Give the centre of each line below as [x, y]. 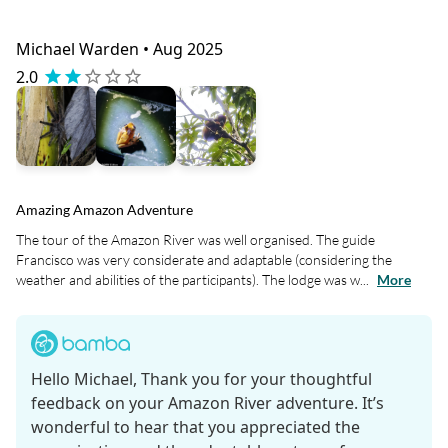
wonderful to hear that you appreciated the [195, 426]
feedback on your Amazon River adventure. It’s [207, 402]
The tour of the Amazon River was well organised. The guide [195, 239]
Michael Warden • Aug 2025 [119, 48]
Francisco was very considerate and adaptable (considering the [204, 259]
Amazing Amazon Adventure [104, 209]
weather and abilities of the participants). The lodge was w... [194, 279]
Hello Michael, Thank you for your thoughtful [201, 378]
